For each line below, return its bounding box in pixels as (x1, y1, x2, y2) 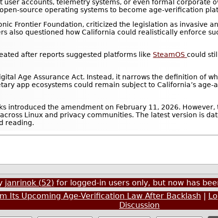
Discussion (119, 200, 160, 210)
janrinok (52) (4, 178, 54, 188)
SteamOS (153, 51, 187, 59)
